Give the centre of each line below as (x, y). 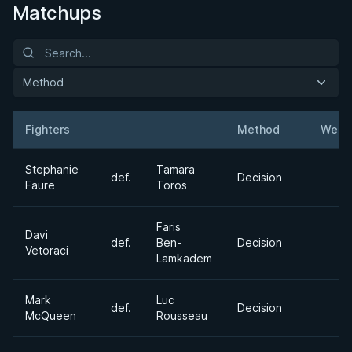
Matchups (57, 13)
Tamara (176, 169)
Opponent (183, 136)
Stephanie (52, 169)
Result (128, 136)
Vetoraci (47, 250)
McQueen (51, 315)
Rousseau (182, 315)
